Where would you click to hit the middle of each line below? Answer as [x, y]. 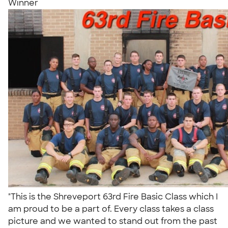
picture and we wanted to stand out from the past [113, 221]
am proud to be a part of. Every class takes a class [111, 209]
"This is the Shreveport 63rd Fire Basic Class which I [113, 196]
